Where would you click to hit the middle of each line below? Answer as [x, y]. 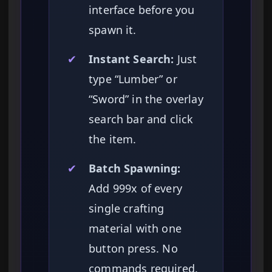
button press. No [133, 248]
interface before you [142, 9]
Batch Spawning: [135, 168]
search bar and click [141, 119]
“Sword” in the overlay [146, 99]
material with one [135, 228]
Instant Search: [131, 59]
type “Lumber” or [133, 79]
